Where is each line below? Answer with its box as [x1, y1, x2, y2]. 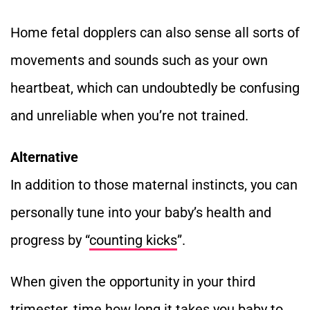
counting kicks [89, 231, 177, 248]
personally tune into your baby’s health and [10, 203, 271, 221]
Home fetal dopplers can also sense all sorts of [10, 24, 300, 41]
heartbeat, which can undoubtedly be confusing [10, 79, 300, 96]
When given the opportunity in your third [10, 273, 255, 290]
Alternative [10, 148, 78, 165]
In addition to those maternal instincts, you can [10, 176, 298, 193]
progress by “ [10, 231, 89, 248]
